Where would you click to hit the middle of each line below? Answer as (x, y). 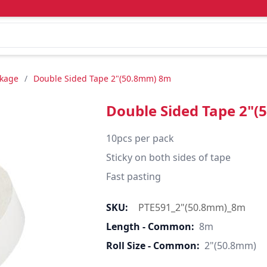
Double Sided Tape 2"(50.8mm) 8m (102, 78)
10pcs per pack (140, 138)
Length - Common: (150, 226)
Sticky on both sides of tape (168, 157)
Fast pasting (133, 176)
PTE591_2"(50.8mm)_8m (192, 207)
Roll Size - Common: (153, 246)
